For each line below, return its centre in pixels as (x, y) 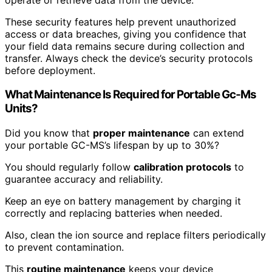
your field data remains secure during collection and (125, 46)
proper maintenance (141, 133)
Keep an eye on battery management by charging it (123, 201)
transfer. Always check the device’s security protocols (129, 58)
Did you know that (49, 133)
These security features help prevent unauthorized (121, 22)
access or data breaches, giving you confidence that (126, 34)
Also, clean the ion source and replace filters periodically (135, 235)
